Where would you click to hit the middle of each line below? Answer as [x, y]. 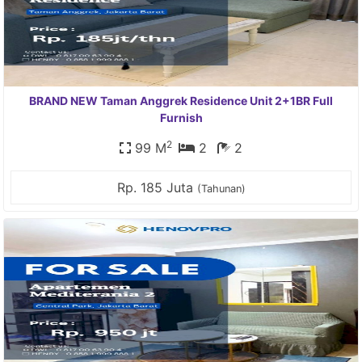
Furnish [181, 118]
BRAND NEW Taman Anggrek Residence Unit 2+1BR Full [181, 101]
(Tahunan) [221, 189]
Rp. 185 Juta [157, 187]
